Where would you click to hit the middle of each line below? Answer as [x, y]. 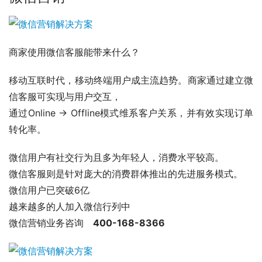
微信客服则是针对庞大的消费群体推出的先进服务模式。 [126, 174]
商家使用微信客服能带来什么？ [74, 52]
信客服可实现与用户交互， [65, 97]
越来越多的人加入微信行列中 [70, 207]
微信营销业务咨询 [51, 223]
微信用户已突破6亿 [49, 190]
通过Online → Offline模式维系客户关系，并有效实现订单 [131, 113]
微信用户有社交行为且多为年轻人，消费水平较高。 [116, 158]
